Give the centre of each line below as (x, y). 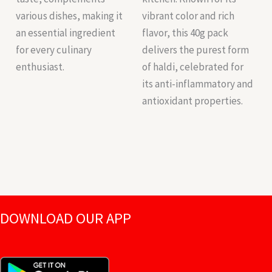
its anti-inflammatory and (198, 84)
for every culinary (54, 50)
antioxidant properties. (192, 101)
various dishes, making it (70, 16)
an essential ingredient (66, 33)
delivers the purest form (195, 50)
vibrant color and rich (188, 16)
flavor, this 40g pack (185, 33)
